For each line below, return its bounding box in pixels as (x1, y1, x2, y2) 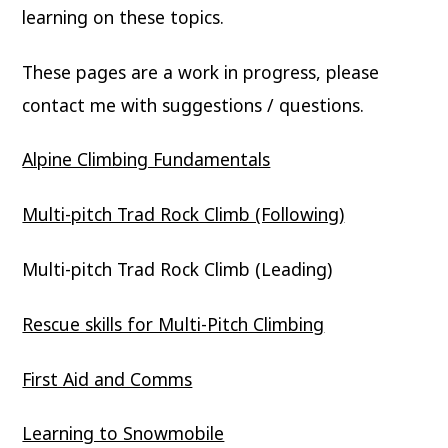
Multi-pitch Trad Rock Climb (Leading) (22, 256, 333, 281)
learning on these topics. (22, 4, 225, 29)
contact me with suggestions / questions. (22, 92, 385, 117)
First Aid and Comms (22, 366, 193, 391)
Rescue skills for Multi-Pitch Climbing (22, 311, 325, 336)
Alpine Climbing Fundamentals (22, 147, 271, 172)
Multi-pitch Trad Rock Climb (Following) (22, 202, 345, 227)
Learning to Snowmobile (22, 421, 225, 446)
